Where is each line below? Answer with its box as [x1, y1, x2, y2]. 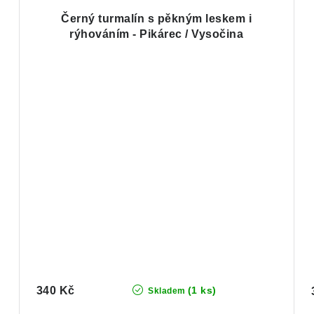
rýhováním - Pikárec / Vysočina [69, 28, 244, 41]
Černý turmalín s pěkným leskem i [61, 13, 252, 25]
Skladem [145, 286, 186, 296]
